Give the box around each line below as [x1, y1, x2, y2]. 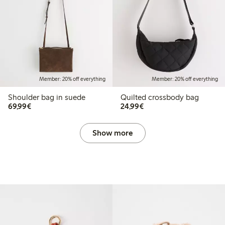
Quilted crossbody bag [121, 92, 199, 102]
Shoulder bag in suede [8, 92, 85, 102]
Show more [92, 128, 133, 138]
